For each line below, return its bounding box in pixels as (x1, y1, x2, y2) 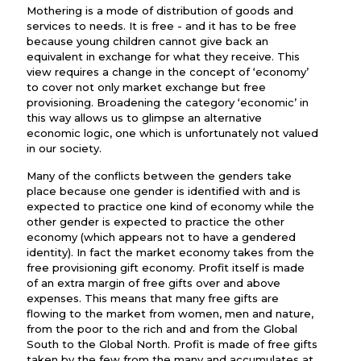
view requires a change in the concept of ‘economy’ (27, 65, 309, 78)
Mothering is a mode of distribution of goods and (27, 4, 293, 17)
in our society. (27, 142, 102, 155)
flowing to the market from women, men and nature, (27, 307, 313, 320)
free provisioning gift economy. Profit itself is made (27, 261, 305, 274)
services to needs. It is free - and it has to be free (27, 19, 297, 32)
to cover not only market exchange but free (27, 81, 266, 93)
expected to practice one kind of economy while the (27, 200, 314, 213)
